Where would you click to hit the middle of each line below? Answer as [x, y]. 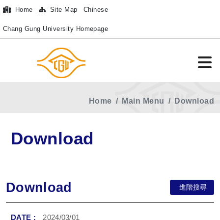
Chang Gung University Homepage [56, 29]
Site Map [63, 10]
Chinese [96, 10]
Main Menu [143, 101]
